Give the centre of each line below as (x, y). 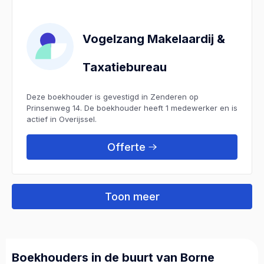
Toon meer (132, 196)
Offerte (126, 147)
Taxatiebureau (125, 67)
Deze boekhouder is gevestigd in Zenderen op (113, 96)
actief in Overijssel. (62, 119)
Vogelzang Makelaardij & (154, 39)
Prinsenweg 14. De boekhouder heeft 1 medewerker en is (132, 108)
